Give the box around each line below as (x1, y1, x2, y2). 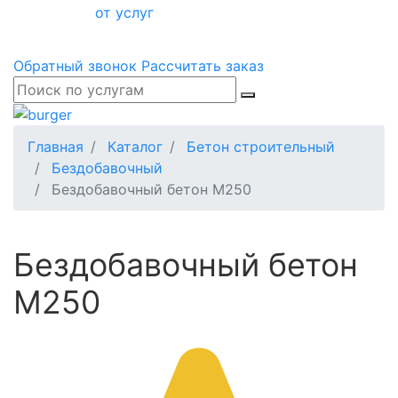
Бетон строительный (187, 138, 335, 156)
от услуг (95, 3, 154, 21)
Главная (28, 138, 84, 156)
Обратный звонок (13, 56, 137, 75)
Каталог (107, 138, 163, 156)
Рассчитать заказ (141, 56, 264, 75)
